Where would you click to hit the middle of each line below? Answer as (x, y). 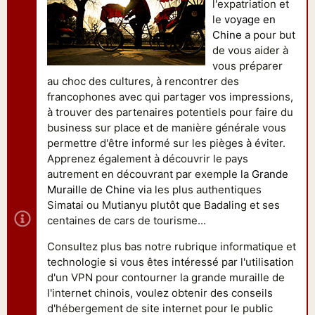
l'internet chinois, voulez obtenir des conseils (160, 293)
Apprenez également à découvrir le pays (148, 159)
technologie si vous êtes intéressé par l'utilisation (171, 262)
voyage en (250, 19)
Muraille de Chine (92, 189)
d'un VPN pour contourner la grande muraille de (166, 277)
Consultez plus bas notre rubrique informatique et (172, 246)
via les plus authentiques (200, 189)
